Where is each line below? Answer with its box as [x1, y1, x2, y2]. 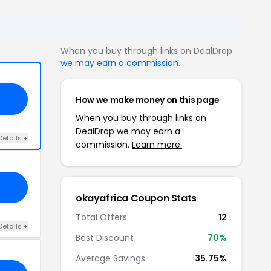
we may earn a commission [60, 56, 178, 69]
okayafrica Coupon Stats [76, 191, 197, 205]
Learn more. [132, 138, 182, 151]
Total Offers [76, 211, 127, 223]
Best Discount [76, 231, 134, 244]
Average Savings [76, 252, 145, 264]
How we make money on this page [76, 93, 220, 106]
